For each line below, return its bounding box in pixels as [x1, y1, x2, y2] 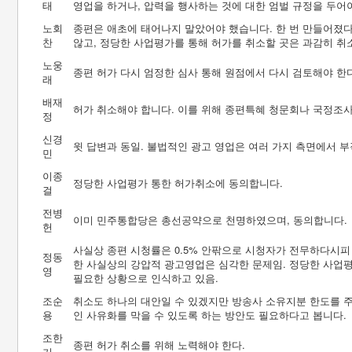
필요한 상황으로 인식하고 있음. [73, 270, 218, 285]
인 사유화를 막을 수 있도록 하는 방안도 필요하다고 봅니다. [73, 307, 346, 322]
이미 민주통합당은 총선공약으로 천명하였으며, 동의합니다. [73, 212, 347, 227]
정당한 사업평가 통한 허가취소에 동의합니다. [73, 175, 283, 190]
